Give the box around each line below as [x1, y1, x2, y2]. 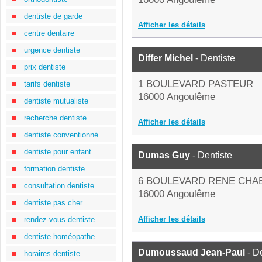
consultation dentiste [24, 181, 94, 190]
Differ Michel [138, 53, 193, 63]
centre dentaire [24, 29, 74, 37]
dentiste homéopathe [24, 232, 95, 241]
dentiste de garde [24, 12, 82, 20]
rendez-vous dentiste [24, 215, 95, 224]
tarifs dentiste [24, 80, 70, 88]
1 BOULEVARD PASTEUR [138, 78, 253, 89]
